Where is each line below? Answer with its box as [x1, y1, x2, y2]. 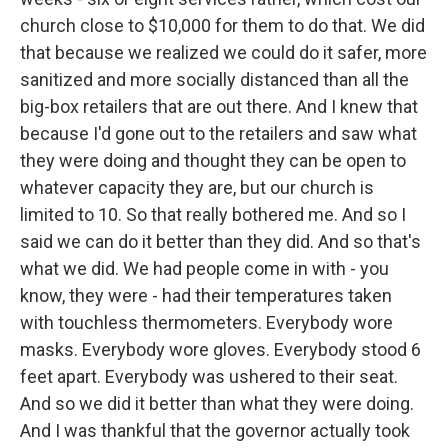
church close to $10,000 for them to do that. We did [20, 15, 425, 36]
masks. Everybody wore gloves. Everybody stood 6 [20, 339, 421, 360]
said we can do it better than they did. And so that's [20, 231, 421, 252]
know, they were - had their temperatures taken [20, 285, 392, 306]
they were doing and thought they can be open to [20, 150, 406, 171]
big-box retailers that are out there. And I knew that [20, 96, 418, 117]
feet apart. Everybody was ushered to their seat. [20, 366, 398, 387]
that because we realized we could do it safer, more [20, 42, 427, 63]
